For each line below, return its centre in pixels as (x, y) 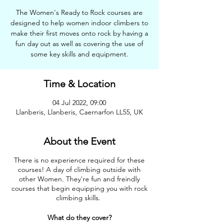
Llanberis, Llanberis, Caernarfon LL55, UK (79, 112)
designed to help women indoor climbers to (79, 23)
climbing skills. (79, 198)
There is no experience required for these (79, 160)
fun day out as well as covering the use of (79, 44)
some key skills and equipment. (79, 54)
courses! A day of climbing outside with (79, 169)
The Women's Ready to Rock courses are (79, 12)
